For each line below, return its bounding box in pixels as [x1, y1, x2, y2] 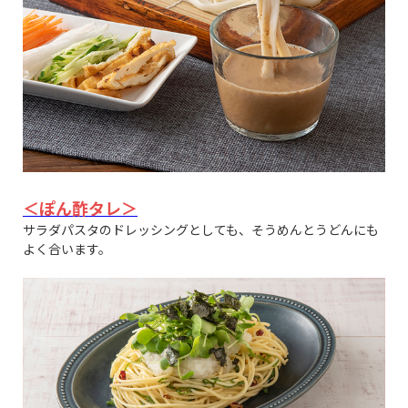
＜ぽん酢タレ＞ [23, 196, 138, 220]
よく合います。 [23, 240, 111, 259]
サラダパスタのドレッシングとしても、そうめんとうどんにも [23, 220, 379, 240]
